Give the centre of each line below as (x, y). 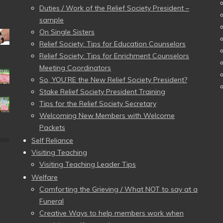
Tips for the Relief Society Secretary (98, 104)
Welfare (45, 177)
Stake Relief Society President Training (102, 92)
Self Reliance (52, 140)
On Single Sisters (67, 32)
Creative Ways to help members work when (111, 213)
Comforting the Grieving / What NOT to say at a (118, 189)
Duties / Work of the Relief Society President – (114, 8)
